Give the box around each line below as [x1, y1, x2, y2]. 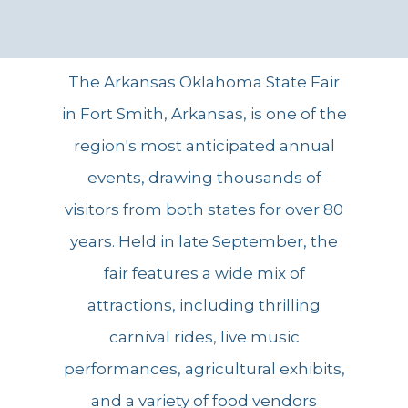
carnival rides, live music [108, 328, 300, 347]
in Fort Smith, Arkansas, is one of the [61, 105, 347, 124]
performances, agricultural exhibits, [63, 360, 345, 379]
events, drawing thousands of [87, 168, 321, 188]
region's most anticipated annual [73, 137, 335, 156]
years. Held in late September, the [70, 232, 338, 251]
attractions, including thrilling [87, 296, 321, 315]
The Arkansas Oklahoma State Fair [68, 73, 340, 92]
